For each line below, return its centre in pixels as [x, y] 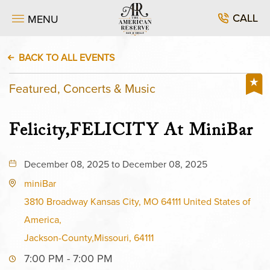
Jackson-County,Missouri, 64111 [89, 237]
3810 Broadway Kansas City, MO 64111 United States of [137, 201]
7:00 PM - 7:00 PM [68, 258]
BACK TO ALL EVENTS [67, 57]
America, [43, 219]
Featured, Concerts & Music [82, 88]
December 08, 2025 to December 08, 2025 [116, 164]
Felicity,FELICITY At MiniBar [131, 133]
